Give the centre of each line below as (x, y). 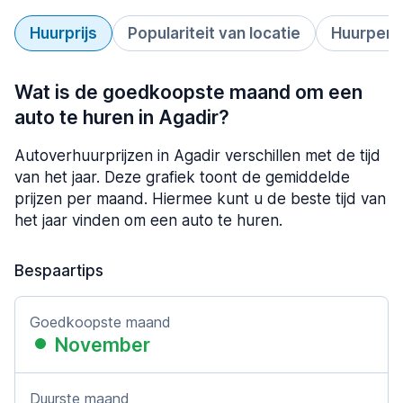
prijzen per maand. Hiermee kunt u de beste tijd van (200, 199)
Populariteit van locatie (214, 33)
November (103, 345)
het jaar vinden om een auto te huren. (148, 220)
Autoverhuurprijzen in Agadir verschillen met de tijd (197, 156)
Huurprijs (63, 33)
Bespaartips (59, 271)
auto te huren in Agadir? (122, 117)
